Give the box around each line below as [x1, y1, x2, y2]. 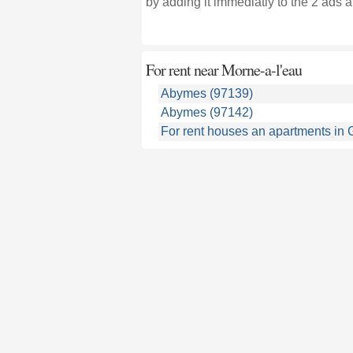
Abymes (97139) [160, 87, 253, 100]
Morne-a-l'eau [221, 59, 302, 80]
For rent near [145, 59, 221, 80]
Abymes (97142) [160, 106, 253, 119]
